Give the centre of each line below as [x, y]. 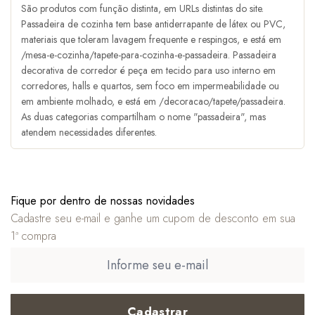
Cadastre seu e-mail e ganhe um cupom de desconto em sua [153, 219]
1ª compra [33, 236]
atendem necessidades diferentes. [89, 133]
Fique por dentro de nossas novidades [103, 201]
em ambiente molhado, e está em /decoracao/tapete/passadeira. [153, 102]
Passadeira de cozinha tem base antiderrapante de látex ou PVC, [153, 24]
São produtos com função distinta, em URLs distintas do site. [142, 9]
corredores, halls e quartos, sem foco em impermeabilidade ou [150, 86]
